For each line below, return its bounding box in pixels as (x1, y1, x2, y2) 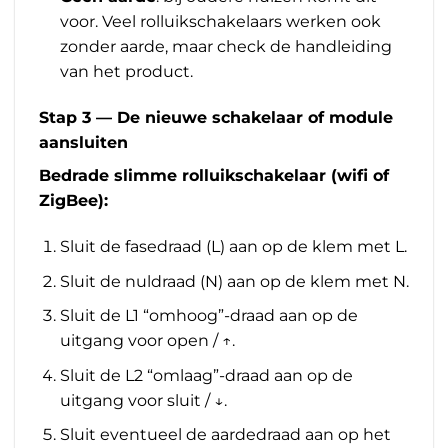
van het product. (59, 62, 193, 82)
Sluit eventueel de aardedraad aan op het (59, 425, 391, 445)
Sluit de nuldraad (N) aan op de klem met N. (59, 271, 409, 291)
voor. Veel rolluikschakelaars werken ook (59, 12, 381, 32)
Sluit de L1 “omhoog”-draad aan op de (59, 306, 358, 326)
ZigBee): (39, 191, 108, 211)
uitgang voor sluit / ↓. (59, 390, 227, 410)
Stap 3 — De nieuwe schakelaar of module (39, 108, 393, 128)
